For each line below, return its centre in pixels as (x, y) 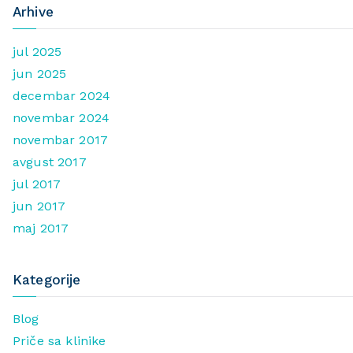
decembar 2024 (62, 95)
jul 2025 (37, 51)
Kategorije (47, 279)
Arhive (33, 12)
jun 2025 (40, 73)
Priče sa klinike (59, 341)
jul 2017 (37, 184)
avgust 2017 (50, 162)
